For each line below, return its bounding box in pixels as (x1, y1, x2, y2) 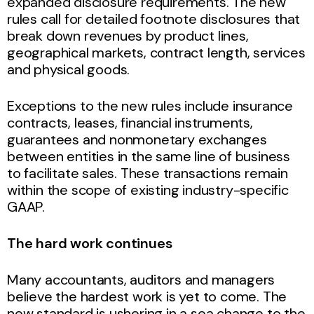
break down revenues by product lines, (7, 26, 249, 45)
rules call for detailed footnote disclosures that (7, 9, 301, 28)
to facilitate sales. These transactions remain (7, 163, 288, 182)
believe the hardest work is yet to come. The (7, 287, 287, 306)
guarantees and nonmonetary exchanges (7, 130, 267, 149)
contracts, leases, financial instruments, (7, 113, 253, 132)
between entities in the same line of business (7, 146, 290, 165)
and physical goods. (7, 60, 130, 78)
